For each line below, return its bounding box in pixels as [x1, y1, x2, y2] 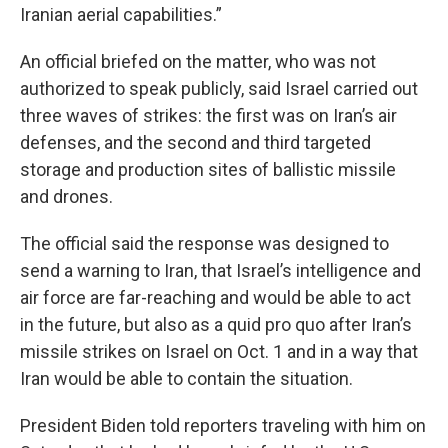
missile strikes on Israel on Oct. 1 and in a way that [20, 341, 418, 362]
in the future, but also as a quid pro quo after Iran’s [20, 314, 412, 335]
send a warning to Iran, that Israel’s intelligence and [20, 260, 421, 281]
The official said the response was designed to [20, 233, 389, 254]
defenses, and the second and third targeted [20, 132, 371, 153]
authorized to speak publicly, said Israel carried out [20, 78, 418, 99]
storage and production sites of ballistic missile [20, 159, 396, 180]
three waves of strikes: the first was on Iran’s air [20, 105, 397, 126]
